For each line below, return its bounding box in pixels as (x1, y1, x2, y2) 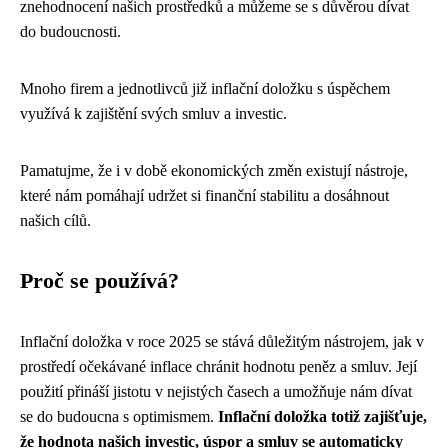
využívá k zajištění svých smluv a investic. (20, 105, 287, 122)
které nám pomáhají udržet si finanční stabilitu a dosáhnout (20, 187, 389, 204)
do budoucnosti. (20, 23, 121, 40)
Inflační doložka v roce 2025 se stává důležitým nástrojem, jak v (20, 333, 424, 350)
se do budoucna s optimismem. (20, 408, 218, 425)
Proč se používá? (20, 269, 179, 293)
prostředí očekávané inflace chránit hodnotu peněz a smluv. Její (20, 358, 417, 375)
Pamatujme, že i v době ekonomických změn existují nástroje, (20, 162, 408, 179)
